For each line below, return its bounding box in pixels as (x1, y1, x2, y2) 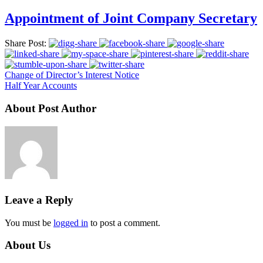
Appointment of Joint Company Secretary (5, 11, 257, 26)
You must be (5, 217, 53, 228)
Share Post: (5, 38, 46, 49)
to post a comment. (88, 217, 160, 228)
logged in (53, 217, 88, 228)
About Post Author (5, 102, 96, 114)
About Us (5, 239, 50, 252)
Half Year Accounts (5, 80, 77, 91)
